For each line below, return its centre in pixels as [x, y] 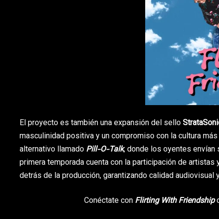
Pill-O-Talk [105, 150]
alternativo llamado [53, 150]
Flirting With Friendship [175, 201]
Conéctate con [110, 201]
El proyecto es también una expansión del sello [101, 124]
